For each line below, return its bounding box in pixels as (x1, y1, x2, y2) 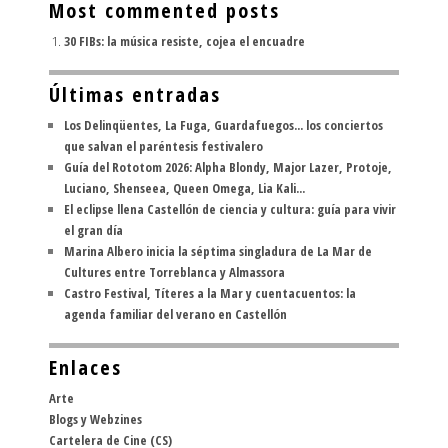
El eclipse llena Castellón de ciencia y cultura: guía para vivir (64, 200, 396, 218)
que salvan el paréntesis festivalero (64, 137, 263, 155)
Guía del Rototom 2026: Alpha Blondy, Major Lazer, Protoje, (64, 158, 392, 176)
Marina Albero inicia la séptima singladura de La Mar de (64, 242, 372, 260)
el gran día (64, 221, 123, 239)
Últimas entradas (49, 81, 221, 108)
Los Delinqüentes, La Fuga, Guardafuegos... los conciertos (64, 116, 383, 134)
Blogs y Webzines (49, 410, 142, 428)
